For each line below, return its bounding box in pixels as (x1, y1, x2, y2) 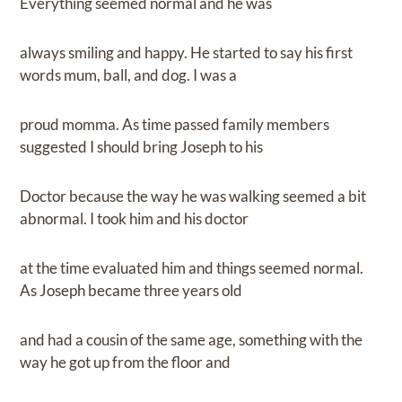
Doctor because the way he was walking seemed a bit (20, 187, 367, 206)
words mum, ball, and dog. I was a (20, 66, 238, 85)
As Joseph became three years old (20, 281, 243, 301)
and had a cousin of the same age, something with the (20, 330, 363, 350)
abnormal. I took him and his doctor (20, 209, 249, 229)
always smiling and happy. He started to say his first (20, 43, 354, 63)
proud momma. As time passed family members (20, 115, 330, 135)
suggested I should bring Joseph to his (20, 137, 264, 157)
